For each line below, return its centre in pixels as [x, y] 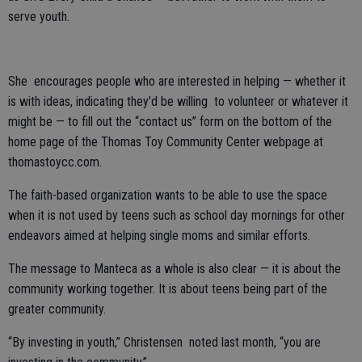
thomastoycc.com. [55, 162]
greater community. [57, 309]
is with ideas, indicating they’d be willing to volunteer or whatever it [178, 101]
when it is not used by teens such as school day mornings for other [177, 215]
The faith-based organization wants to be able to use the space [168, 195]
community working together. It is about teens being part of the [168, 288]
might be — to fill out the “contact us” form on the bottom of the [170, 121]
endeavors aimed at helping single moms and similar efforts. [159, 235]
